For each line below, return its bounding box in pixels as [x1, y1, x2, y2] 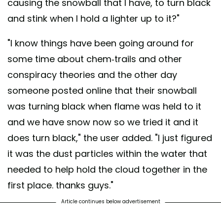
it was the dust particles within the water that [7, 147, 207, 160]
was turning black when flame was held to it [7, 100, 201, 113]
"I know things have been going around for [7, 37, 194, 50]
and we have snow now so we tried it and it [7, 116, 198, 129]
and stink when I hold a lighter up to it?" [7, 12, 180, 25]
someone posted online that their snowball [7, 84, 197, 97]
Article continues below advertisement [61, 198, 160, 206]
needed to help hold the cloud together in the [7, 163, 207, 176]
